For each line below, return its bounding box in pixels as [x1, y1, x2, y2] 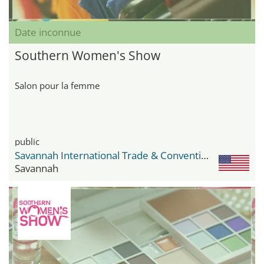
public [15, 135, 39, 147]
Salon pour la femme [15, 79, 100, 91]
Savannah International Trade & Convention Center [201, 148, 209, 162]
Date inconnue [15, 25, 81, 39]
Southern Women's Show [15, 47, 160, 64]
